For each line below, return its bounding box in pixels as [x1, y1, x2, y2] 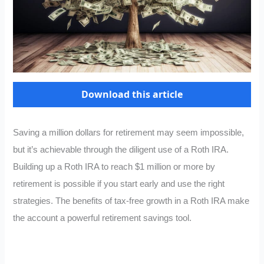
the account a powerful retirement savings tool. [13, 213, 192, 223]
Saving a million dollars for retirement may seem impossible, [13, 128, 245, 138]
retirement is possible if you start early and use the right [13, 179, 225, 189]
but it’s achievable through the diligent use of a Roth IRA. [13, 145, 229, 155]
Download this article [81, 88, 183, 101]
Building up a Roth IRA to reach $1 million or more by [13, 162, 216, 172]
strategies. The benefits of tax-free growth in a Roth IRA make [13, 196, 250, 206]
